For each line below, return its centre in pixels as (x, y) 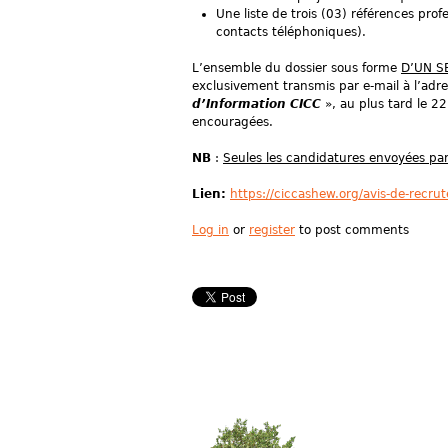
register (272, 230)
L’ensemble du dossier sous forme (296, 68)
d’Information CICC (256, 104)
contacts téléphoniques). (291, 32)
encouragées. (232, 122)
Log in (210, 230)
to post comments (352, 230)
